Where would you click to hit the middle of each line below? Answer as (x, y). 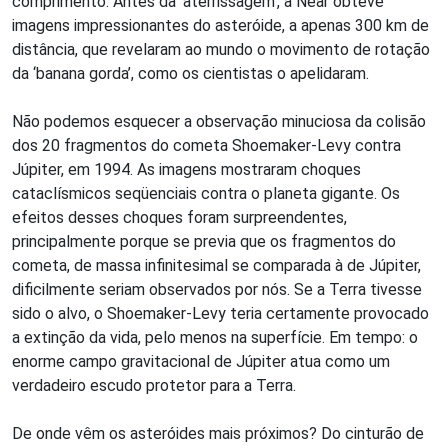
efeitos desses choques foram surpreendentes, (179, 217)
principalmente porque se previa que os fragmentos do (204, 241)
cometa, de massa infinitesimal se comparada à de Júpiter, (216, 265)
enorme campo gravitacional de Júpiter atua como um (201, 361)
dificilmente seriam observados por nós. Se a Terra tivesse (217, 289)
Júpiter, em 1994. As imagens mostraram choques (186, 169)
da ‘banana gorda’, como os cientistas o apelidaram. (190, 73)
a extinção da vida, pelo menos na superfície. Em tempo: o (215, 337)
